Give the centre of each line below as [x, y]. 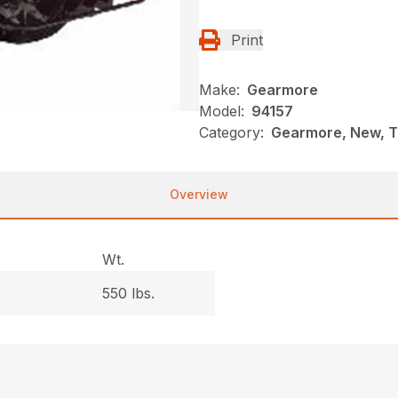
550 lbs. [129, 293]
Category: [231, 132]
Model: [222, 111]
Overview [199, 194]
